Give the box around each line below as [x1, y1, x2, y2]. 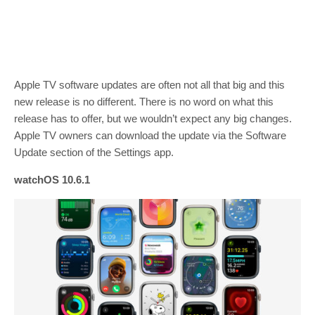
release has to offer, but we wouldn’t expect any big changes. [14, 112, 292, 125]
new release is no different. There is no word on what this [14, 96, 274, 108]
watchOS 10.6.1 [14, 174, 90, 186]
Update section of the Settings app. [14, 146, 174, 159]
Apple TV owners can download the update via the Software [14, 129, 286, 142]
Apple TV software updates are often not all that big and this [14, 79, 285, 91]
